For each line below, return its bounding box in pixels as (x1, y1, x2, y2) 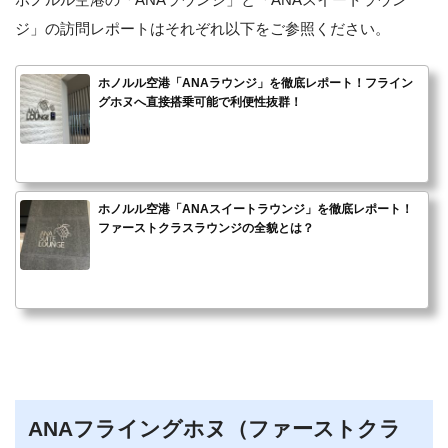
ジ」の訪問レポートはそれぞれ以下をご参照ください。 (15, 19, 390, 37)
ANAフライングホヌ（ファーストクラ (27, 417, 401, 442)
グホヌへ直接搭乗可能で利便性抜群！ (98, 95, 302, 110)
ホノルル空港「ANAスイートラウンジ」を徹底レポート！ (98, 202, 413, 217)
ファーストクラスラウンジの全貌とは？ (98, 221, 314, 236)
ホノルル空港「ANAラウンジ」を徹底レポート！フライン (98, 76, 413, 91)
